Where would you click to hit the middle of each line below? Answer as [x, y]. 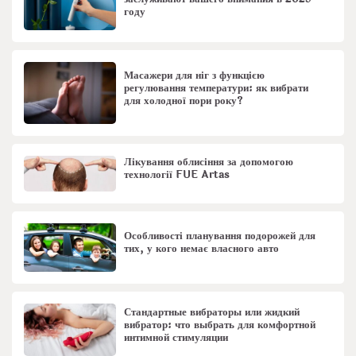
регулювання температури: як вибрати [217, 88]
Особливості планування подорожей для [220, 236]
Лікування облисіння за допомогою [209, 162]
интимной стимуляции [176, 337]
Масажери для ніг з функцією [195, 75]
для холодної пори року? [184, 101]
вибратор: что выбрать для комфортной [220, 325]
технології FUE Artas [177, 174]
